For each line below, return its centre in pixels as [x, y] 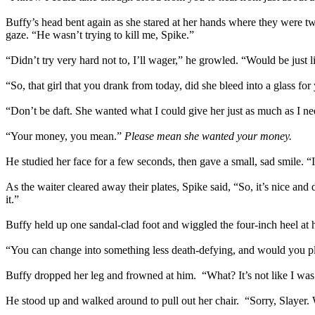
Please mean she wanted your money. [208, 136]
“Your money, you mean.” [65, 136]
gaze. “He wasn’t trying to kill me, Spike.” [100, 35]
